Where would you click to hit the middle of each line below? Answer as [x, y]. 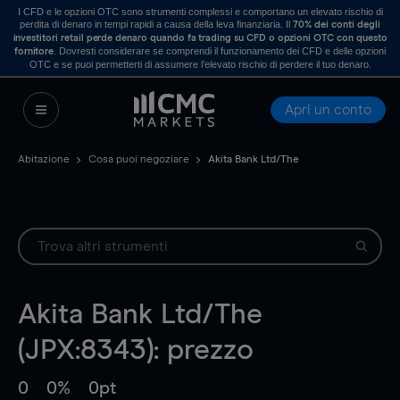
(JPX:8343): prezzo [136, 351]
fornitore [34, 51]
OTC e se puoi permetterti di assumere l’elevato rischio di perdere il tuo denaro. [200, 64]
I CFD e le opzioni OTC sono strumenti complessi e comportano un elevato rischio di [200, 12]
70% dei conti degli [337, 25]
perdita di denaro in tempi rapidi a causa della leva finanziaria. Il [157, 24]
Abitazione [44, 160]
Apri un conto [328, 110]
